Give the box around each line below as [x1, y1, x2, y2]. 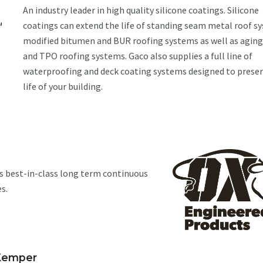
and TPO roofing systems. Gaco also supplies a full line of [23, 50, 252, 62]
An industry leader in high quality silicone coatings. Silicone [23, 4, 259, 16]
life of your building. [23, 80, 103, 92]
